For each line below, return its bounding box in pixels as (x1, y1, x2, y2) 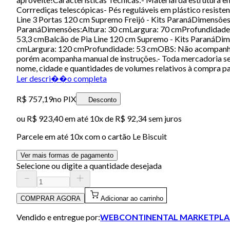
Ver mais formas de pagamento (21, 151, 113, 159)
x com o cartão (79, 131, 132, 141)
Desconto (88, 95, 117, 104)
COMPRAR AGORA (21, 194, 81, 202)
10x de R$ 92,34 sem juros (90, 113, 182, 123)
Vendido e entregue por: (16, 212, 100, 222)
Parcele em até (16, 131, 70, 141)
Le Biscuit (132, 131, 167, 141)
